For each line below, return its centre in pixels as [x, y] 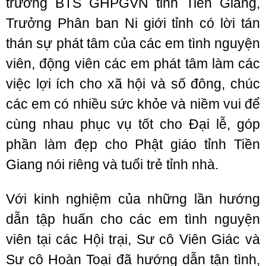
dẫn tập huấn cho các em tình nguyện [133, 219]
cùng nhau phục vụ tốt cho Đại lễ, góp [133, 124]
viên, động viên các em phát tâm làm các [133, 64]
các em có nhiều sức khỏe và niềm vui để [133, 104]
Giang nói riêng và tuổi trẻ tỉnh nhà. [112, 164]
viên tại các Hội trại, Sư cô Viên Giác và [133, 239]
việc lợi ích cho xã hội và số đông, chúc [133, 84]
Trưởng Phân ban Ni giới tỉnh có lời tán [133, 23]
